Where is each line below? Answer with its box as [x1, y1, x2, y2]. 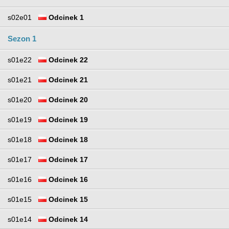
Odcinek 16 [47, 175, 88, 184]
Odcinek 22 [47, 56, 88, 64]
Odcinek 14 [47, 215, 88, 224]
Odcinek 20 [47, 96, 88, 104]
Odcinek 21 [47, 76, 88, 84]
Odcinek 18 [47, 135, 88, 144]
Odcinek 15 [47, 195, 88, 204]
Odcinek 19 [47, 116, 88, 124]
